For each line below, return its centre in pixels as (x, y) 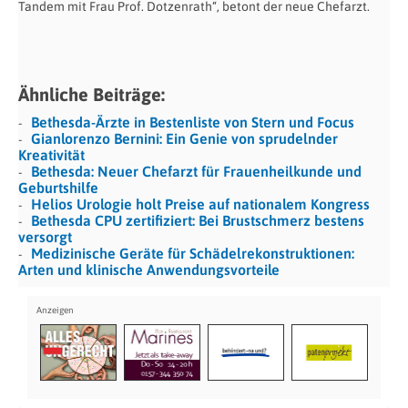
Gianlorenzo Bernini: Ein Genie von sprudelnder (184, 138)
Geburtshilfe (58, 187)
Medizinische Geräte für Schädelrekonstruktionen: (193, 253)
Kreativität (51, 154)
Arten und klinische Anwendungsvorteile (149, 269)
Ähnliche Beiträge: (92, 94)
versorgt (47, 236)
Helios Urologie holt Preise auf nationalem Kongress (200, 204)
